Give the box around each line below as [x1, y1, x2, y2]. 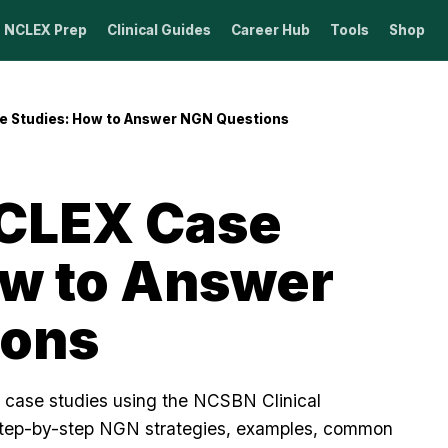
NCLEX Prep [3, 21, 87, 38]
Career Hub [230, 21, 310, 38]
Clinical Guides [106, 21, 211, 38]
